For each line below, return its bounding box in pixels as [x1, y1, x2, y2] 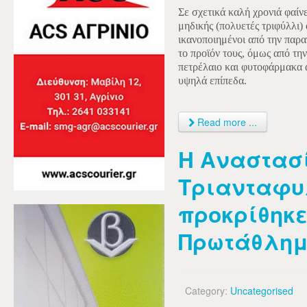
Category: [185, 283, 230, 297]
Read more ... [195, 114, 257, 129]
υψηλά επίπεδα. [178, 74, 247, 86]
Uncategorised [230, 283, 293, 297]
